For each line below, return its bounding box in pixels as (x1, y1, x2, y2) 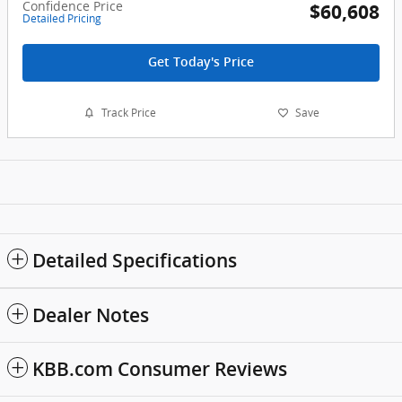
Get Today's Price (148, 55, 254, 70)
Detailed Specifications (32, 249, 237, 272)
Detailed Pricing (22, 11, 101, 27)
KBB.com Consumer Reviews (32, 357, 287, 380)
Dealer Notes (32, 303, 149, 327)
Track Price (100, 105, 156, 121)
